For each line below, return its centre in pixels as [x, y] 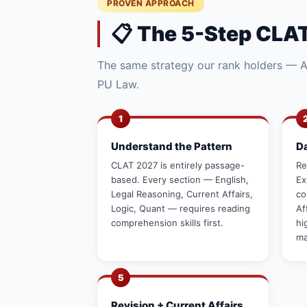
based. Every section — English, [180, 180]
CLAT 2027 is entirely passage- [178, 165]
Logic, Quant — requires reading [181, 208]
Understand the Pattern [172, 146]
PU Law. [118, 84]
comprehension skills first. [167, 223]
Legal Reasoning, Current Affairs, [182, 194]
